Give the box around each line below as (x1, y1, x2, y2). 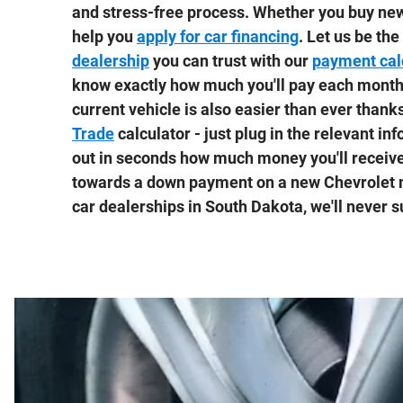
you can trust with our (149, 51, 312, 71)
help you (72, 27, 137, 47)
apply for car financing (137, 27, 299, 47)
